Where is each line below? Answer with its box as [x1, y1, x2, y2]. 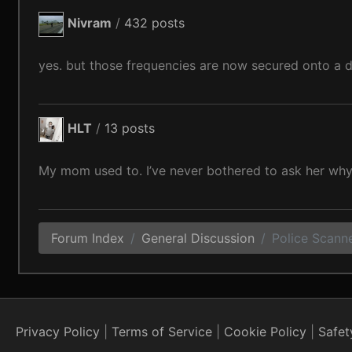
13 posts [104, 120, 156, 137]
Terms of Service [112, 324, 212, 339]
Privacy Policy [16, 324, 100, 339]
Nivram [68, 15, 112, 31]
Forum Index [51, 230, 125, 246]
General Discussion [141, 230, 255, 246]
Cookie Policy [224, 324, 306, 339]
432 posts [124, 15, 185, 31]
